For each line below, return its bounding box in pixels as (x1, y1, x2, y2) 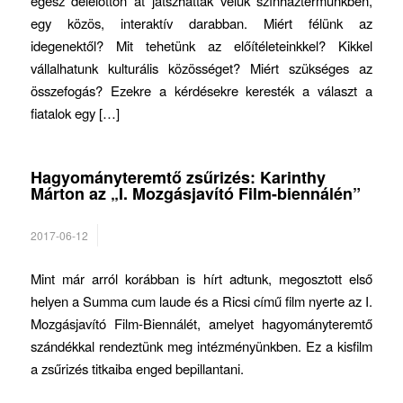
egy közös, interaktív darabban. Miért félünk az (30, 13, 373, 33)
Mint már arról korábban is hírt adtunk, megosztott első (30, 269, 373, 289)
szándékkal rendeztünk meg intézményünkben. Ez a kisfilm (30, 336, 373, 356)
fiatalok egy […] (30, 103, 120, 123)
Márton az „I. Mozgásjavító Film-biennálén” (30, 182, 361, 206)
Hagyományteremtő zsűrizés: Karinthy (30, 166, 326, 190)
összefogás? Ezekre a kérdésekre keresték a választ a (30, 81, 373, 101)
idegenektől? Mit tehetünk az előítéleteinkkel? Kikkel (30, 36, 373, 56)
